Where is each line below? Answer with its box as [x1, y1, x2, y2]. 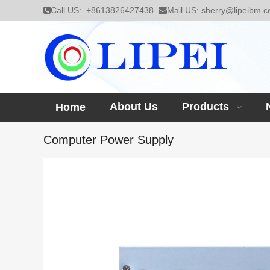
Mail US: [167, 5, 201, 15]
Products [182, 101, 229, 113]
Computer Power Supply [43, 133, 174, 146]
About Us [110, 101, 158, 113]
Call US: [51, 5, 86, 15]
